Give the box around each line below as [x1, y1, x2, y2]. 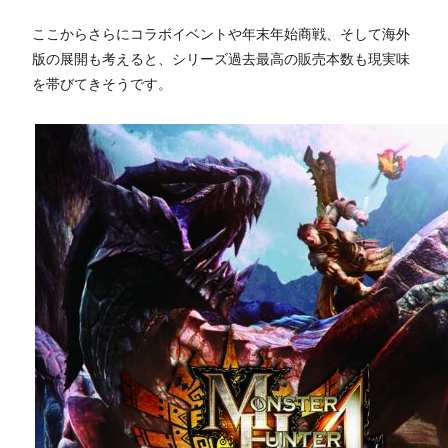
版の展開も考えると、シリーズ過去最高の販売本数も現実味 [32, 49, 410, 68]
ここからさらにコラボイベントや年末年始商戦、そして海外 [32, 24, 410, 43]
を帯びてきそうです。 [32, 74, 172, 93]
